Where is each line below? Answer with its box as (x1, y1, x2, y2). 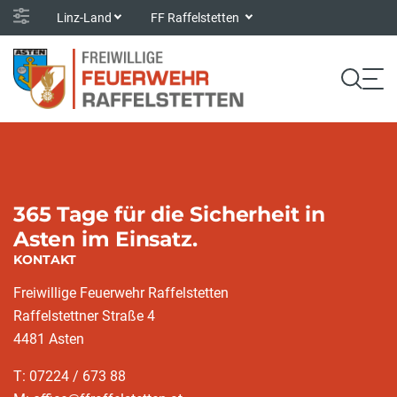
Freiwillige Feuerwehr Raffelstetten (13, 284, 229, 301)
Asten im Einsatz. (13, 226, 198, 252)
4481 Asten (13, 331, 84, 347)
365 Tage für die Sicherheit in (13, 201, 325, 227)
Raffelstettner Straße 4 (13, 307, 155, 324)
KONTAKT (13, 252, 76, 268)
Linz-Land (57, 10, 112, 25)
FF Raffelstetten (151, 10, 243, 25)
